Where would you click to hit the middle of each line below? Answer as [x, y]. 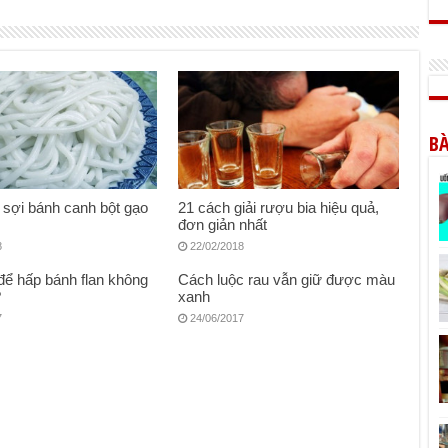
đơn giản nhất [223, 224]
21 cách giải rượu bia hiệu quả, [279, 207]
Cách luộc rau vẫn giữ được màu [287, 280]
